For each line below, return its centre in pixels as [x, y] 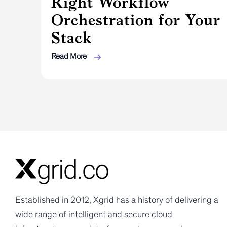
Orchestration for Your [136, 20]
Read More [70, 56]
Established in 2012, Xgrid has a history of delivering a [117, 200]
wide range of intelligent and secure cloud [94, 215]
